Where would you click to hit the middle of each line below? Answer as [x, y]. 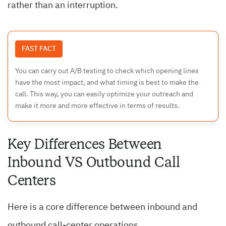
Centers [32, 181]
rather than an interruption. [63, 6]
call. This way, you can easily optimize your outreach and [104, 95]
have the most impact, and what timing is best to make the [107, 83]
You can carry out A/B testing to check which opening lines [107, 71]
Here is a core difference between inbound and [102, 208]
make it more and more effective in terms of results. [97, 106]
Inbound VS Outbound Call [94, 162]
